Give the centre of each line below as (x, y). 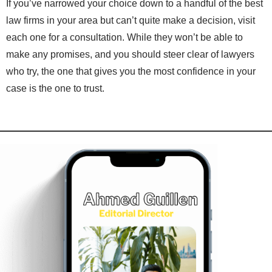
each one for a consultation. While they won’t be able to (124, 38)
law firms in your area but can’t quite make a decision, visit (131, 21)
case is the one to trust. (55, 89)
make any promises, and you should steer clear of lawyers (130, 55)
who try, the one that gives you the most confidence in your (131, 72)
